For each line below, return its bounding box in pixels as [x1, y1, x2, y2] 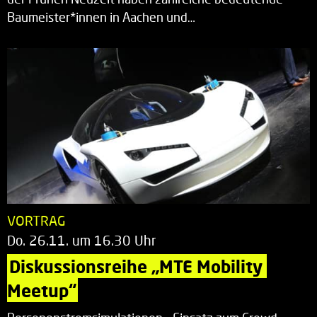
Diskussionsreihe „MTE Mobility [9, 255, 267, 277]
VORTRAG [7, 212, 66, 229]
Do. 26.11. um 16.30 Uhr [7, 231, 156, 248]
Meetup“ [7, 279, 76, 301]
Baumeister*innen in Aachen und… [7, 9, 195, 25]
